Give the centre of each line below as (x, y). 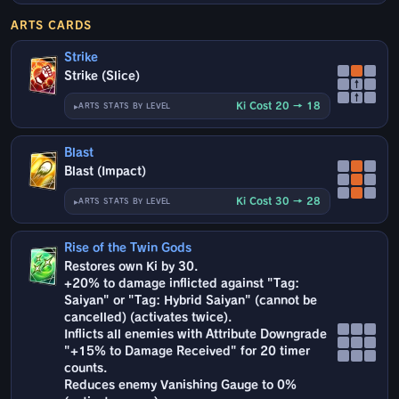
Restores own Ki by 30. (131, 267)
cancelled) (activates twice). (148, 318)
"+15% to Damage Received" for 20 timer (187, 352)
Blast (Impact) (106, 172)
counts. (86, 369)
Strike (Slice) (102, 77)
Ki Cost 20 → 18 (278, 106)
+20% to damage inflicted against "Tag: (182, 284)
